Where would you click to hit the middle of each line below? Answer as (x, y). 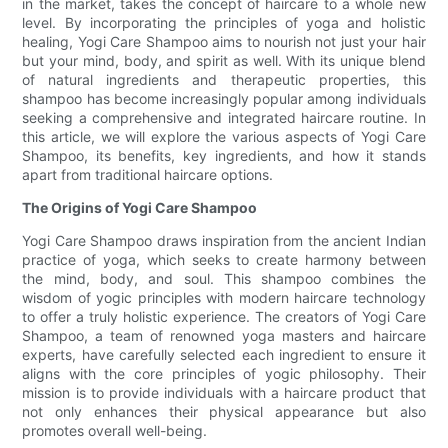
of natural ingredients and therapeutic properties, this (224, 80)
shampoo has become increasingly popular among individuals (224, 99)
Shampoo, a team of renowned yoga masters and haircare (224, 336)
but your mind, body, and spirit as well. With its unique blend (224, 61)
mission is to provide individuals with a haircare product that (224, 393)
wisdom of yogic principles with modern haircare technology (224, 298)
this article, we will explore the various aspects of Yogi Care (224, 137)
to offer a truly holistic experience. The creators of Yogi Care (224, 317)
